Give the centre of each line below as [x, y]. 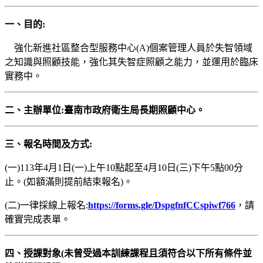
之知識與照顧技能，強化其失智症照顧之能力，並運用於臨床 [131, 62]
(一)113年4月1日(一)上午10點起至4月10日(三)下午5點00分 [124, 168]
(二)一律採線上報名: [46, 205]
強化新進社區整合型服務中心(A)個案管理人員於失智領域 [129, 48]
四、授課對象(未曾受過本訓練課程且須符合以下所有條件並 [128, 254]
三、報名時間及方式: [48, 144]
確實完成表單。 [38, 220]
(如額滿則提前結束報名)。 [78, 182]
